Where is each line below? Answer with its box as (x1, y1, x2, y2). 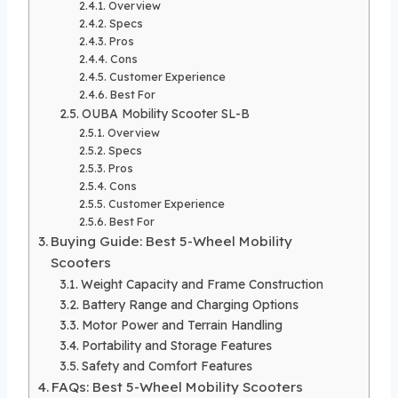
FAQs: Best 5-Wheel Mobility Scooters (52, 378, 304, 395)
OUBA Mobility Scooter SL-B (81, 105, 250, 121)
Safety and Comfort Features (81, 357, 252, 373)
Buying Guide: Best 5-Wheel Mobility (51, 232, 293, 250)
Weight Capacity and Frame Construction (80, 275, 323, 291)
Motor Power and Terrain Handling (81, 316, 283, 332)
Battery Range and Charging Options (81, 296, 298, 312)
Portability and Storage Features (81, 337, 272, 353)
